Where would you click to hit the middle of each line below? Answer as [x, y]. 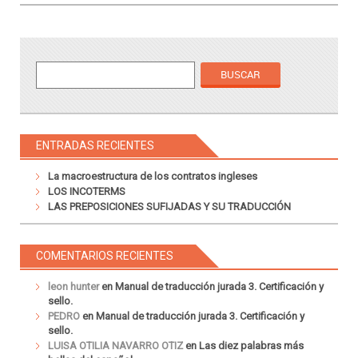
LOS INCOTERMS [87, 191]
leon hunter [74, 286]
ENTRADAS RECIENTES [95, 145]
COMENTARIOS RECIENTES [105, 255]
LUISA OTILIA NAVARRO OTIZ [115, 345]
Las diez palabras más [251, 345]
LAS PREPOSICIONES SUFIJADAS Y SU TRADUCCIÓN [169, 206]
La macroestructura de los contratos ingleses [153, 176]
